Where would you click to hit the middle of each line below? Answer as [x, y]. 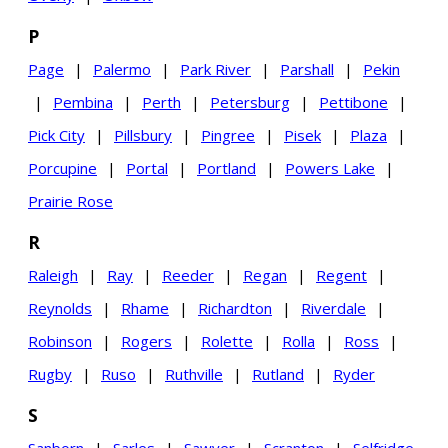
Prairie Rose [70, 201]
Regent [341, 275]
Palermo [122, 69]
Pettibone [353, 102]
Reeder [188, 275]
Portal [147, 168]
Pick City [56, 135]
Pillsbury [143, 135]
